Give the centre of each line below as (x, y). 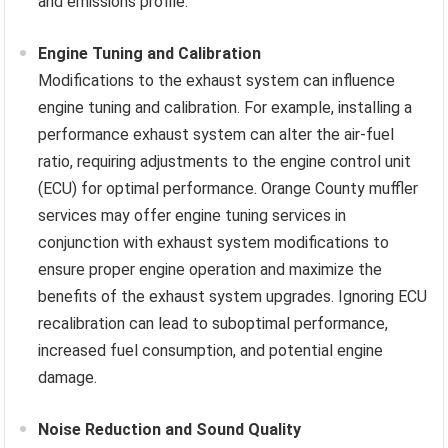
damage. (68, 378)
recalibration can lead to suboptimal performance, (213, 324)
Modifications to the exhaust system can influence (217, 81)
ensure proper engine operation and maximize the (210, 270)
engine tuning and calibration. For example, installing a (225, 108)
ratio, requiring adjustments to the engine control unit (225, 162)
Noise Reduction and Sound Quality (170, 430)
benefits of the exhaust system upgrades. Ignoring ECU (233, 297)
